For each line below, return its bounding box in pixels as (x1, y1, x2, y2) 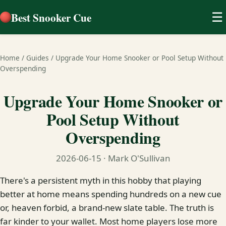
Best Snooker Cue (11, 9, 91, 25)
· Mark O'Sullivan (101, 152, 171, 164)
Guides (26, 52, 49, 63)
